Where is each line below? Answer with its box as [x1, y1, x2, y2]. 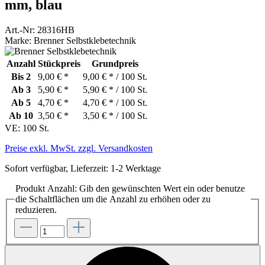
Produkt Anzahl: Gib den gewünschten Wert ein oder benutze [15, 183, 245, 193]
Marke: [5, 35, 34, 46]
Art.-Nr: [5, 24, 37, 35]
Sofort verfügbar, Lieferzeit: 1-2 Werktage [5, 163, 161, 173]
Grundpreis [92, 58, 138, 69]
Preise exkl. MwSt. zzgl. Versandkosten [5, 143, 153, 153]
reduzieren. [15, 204, 57, 215]
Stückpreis [38, 58, 80, 69]
